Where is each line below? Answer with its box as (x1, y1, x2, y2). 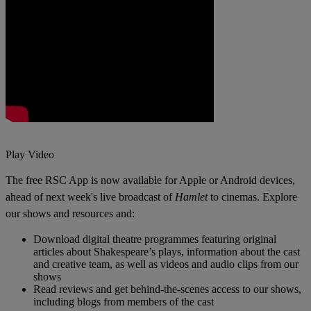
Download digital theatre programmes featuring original (33, 233, 276, 245)
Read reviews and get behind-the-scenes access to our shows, (33, 283, 301, 295)
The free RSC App (6, 174, 88, 186)
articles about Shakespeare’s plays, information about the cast (33, 245, 300, 258)
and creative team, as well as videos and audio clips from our (33, 258, 299, 270)
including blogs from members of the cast (33, 295, 214, 308)
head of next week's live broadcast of (10, 190, 175, 203)
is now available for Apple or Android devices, (88, 174, 295, 186)
